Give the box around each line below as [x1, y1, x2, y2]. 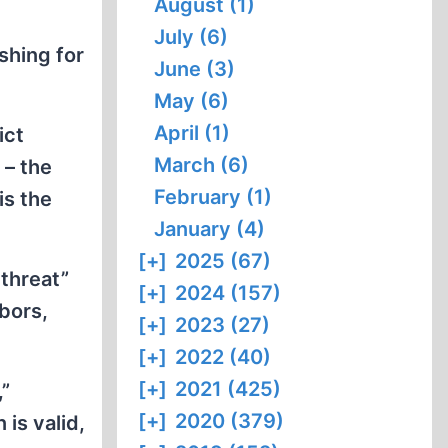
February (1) [154, 185, 273, 209]
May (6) [154, 89, 230, 113]
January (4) [154, 217, 266, 241]
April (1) [154, 121, 231, 145]
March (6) [154, 153, 250, 177]
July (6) [154, 25, 229, 49]
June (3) [154, 57, 236, 81]
